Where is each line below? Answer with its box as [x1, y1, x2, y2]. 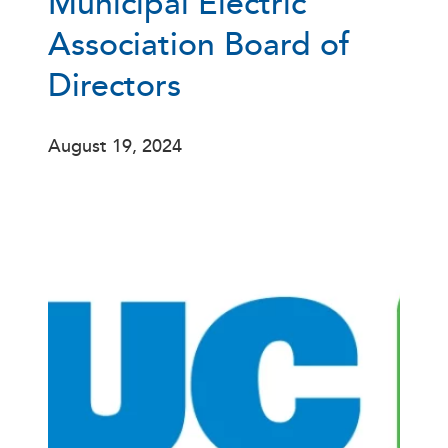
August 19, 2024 [48, 131, 182, 161]
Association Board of [48, 20, 350, 70]
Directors [48, 61, 181, 111]
